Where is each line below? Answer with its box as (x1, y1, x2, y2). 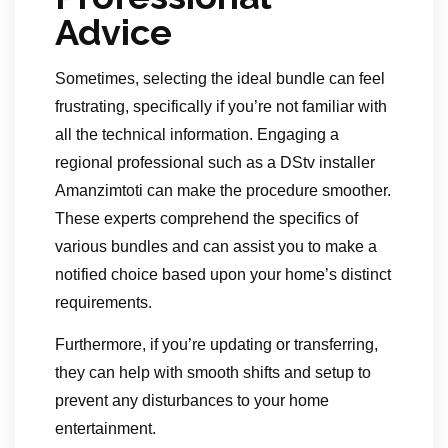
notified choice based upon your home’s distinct (55, 266, 391, 284)
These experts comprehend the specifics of (55, 210, 358, 228)
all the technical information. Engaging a (55, 126, 339, 144)
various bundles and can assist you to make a (55, 238, 377, 256)
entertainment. (55, 420, 156, 438)
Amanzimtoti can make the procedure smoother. (55, 182, 391, 200)
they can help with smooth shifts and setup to (55, 364, 371, 382)
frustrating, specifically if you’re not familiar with (55, 98, 387, 116)
